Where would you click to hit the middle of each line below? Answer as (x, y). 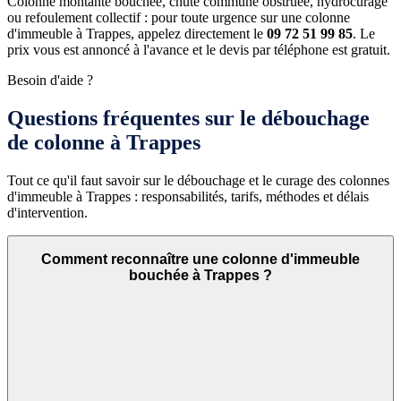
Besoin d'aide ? (50, 80)
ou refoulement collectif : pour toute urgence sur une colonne (179, 17)
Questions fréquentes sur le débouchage (188, 118)
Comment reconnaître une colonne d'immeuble (200, 260)
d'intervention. (47, 212)
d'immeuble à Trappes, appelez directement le (137, 33)
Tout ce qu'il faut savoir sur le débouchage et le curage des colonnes (198, 180)
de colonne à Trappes (104, 142)
